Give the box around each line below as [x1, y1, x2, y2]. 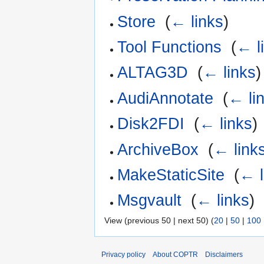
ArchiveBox [117, 140, 199, 159]
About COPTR [153, 250, 198, 259]
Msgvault [117, 192, 182, 210]
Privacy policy [101, 250, 146, 259]
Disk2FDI [117, 115, 185, 133]
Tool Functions [117, 38, 222, 56]
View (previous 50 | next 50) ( [104, 215, 214, 225]
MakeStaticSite [117, 166, 225, 184]
